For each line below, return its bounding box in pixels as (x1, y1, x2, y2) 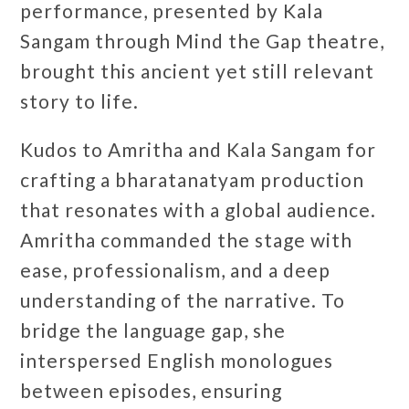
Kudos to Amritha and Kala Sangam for (20, 138, 377, 161)
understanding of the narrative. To (20, 288, 346, 311)
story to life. (20, 89, 140, 112)
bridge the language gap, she (20, 319, 287, 341)
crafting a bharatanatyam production (20, 168, 365, 191)
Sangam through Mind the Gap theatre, (20, 29, 385, 52)
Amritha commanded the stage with (20, 228, 353, 251)
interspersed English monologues (20, 349, 334, 372)
